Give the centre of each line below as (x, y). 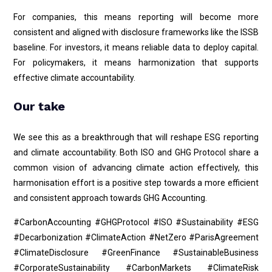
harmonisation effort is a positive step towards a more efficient (136, 183)
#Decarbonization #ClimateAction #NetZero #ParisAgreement (136, 237)
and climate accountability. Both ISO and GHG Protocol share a (136, 152)
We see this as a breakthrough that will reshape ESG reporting (136, 137)
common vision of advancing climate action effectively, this (136, 168)
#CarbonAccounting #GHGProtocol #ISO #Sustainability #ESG (136, 222)
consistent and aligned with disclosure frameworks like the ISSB (136, 32)
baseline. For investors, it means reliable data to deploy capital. (136, 47)
